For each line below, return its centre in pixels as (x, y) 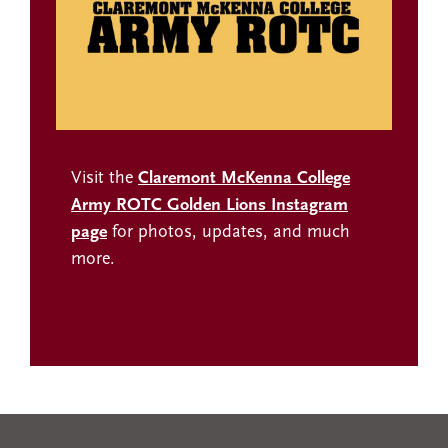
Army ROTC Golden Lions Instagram (209, 206)
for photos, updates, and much (228, 233)
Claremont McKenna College (244, 179)
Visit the (104, 179)
